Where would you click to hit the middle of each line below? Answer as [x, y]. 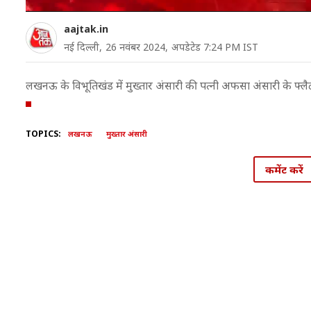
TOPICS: [43, 134]
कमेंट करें [284, 169]
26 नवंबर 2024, [137, 47]
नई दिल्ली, [83, 47]
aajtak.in [86, 29]
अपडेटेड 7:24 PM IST [215, 47]
